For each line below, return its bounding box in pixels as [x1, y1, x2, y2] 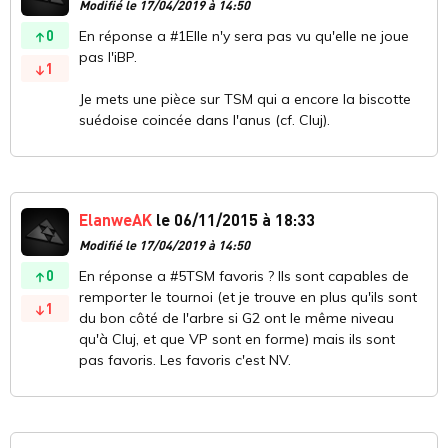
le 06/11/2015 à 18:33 [152, 209, 315, 231]
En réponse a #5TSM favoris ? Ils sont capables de [79, 267, 409, 286]
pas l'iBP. [79, 48, 137, 67]
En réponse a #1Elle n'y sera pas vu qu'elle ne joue [79, 27, 409, 46]
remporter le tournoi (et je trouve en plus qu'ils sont [79, 288, 417, 307]
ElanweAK [79, 209, 152, 231]
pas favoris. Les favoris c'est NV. [79, 351, 291, 370]
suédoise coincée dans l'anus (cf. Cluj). [79, 111, 330, 130]
